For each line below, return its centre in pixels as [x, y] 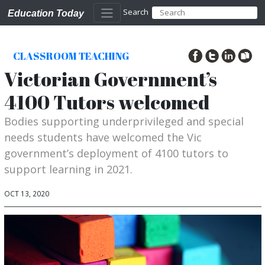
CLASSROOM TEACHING [71, 56]
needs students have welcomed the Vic [103, 137]
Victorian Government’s [110, 79]
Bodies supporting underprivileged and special [124, 121]
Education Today [46, 13]
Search [135, 12]
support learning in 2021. [68, 169]
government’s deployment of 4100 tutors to [116, 153]
